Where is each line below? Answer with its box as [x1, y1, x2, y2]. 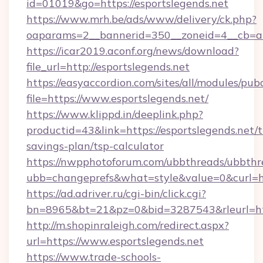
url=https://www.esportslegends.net [26, 234, 204, 248]
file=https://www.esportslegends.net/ [26, 92, 208, 105]
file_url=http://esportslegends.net [26, 60, 190, 73]
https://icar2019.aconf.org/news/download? [26, 44, 239, 58]
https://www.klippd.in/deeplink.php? [26, 107, 203, 121]
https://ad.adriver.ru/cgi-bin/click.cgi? [26, 187, 206, 200]
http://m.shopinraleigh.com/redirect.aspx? [26, 218, 229, 232]
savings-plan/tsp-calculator [26, 139, 164, 153]
